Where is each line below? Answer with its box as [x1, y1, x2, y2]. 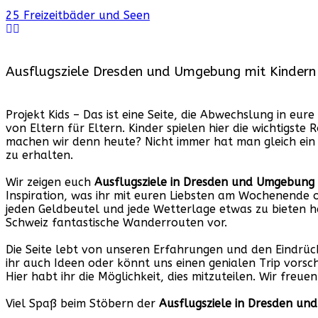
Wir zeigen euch [6, 175, 94, 190]
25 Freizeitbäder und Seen [6, 9, 150, 23]
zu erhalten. [6, 148, 73, 163]
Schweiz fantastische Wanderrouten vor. [6, 216, 227, 230]
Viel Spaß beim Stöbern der [6, 297, 155, 311]
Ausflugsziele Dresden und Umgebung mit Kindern [6, 64, 316, 80]
